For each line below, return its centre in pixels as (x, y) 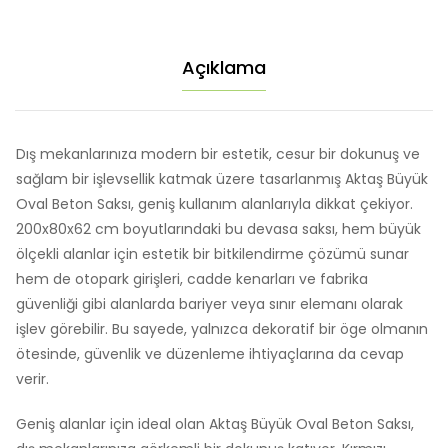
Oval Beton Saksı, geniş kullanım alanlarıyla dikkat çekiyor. (214, 203)
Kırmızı (38, 41)
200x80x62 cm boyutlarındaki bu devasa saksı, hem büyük (218, 228)
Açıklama (224, 67)
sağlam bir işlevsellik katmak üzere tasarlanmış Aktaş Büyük (222, 178)
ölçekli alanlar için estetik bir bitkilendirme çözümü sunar (212, 253)
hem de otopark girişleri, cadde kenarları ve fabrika (192, 278)
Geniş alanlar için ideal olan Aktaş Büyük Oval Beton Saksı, (215, 423)
